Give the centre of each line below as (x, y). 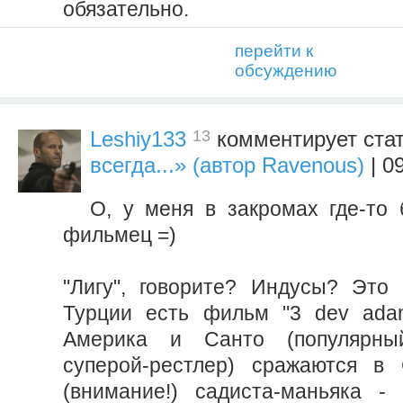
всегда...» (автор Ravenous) (227, 165)
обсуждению (286, 71)
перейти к (274, 51)
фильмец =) (120, 234)
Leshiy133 (138, 139)
